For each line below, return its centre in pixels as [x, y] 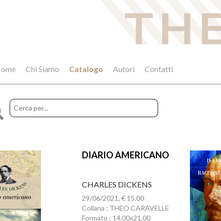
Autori [124, 69]
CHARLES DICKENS [117, 184]
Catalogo [86, 69]
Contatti [159, 69]
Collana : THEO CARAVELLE [125, 208]
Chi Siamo [42, 69]
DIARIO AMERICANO [125, 155]
